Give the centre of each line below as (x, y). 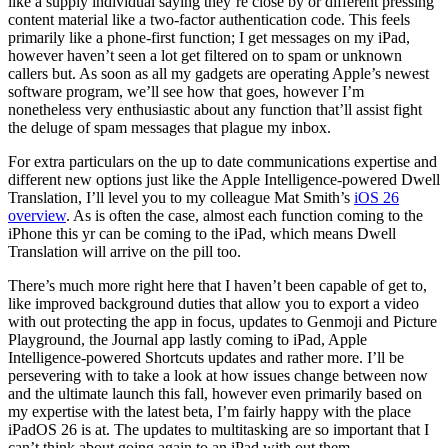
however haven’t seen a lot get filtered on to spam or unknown (205, 55)
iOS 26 (376, 197)
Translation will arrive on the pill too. (124, 251)
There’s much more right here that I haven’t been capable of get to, (217, 285)
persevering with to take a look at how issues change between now (218, 375)
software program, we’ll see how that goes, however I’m (186, 91)
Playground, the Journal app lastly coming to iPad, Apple (187, 339)
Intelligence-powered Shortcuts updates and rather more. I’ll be (206, 357)
